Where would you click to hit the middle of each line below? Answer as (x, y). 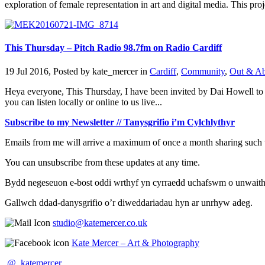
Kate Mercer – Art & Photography (135, 243)
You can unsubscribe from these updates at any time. (102, 162)
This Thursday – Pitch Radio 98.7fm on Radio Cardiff (113, 48)
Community (203, 71)
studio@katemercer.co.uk (100, 222)
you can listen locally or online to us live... (83, 102)
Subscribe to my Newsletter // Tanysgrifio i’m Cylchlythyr (120, 122)
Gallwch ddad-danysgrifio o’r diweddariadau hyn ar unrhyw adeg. (129, 202)
